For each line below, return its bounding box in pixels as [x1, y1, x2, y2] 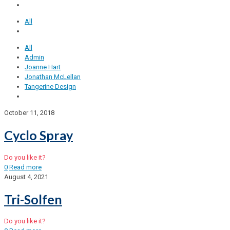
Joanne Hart [25, 63, 61, 71]
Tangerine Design [25, 83, 76, 91]
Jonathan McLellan [25, 73, 81, 81]
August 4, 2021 [4, 172, 48, 181]
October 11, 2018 [4, 109, 54, 117]
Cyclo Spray [4, 127, 73, 143]
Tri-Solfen [4, 191, 62, 207]
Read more [9, 163, 42, 171]
